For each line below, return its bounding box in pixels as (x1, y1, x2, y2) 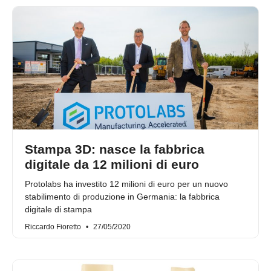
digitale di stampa (25, 204, 92, 215)
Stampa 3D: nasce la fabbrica (25, 142, 204, 157)
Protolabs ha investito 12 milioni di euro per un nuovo (25, 179, 228, 189)
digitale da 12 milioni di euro (25, 157, 199, 172)
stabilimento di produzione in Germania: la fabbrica (25, 192, 220, 202)
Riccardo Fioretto (25, 223, 83, 232)
